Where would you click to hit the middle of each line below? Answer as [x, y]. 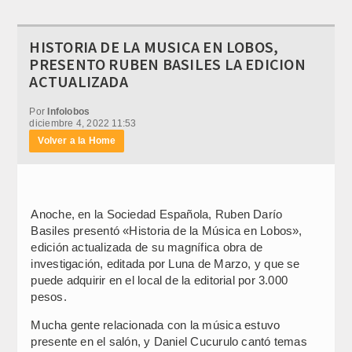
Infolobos [69, 111]
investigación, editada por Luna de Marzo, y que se [165, 263]
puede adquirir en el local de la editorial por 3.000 [159, 280]
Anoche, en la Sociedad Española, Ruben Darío [157, 214]
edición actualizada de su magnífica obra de [147, 247]
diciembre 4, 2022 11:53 [83, 123]
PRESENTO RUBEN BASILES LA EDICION [167, 64]
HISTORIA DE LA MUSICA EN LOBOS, [154, 46]
